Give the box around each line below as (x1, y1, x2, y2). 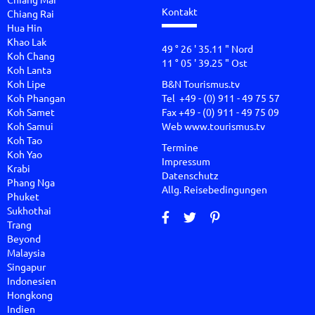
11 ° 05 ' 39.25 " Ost (161, 56, 247, 69)
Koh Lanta (7, 63, 51, 76)
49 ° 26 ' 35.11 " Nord (161, 41, 253, 55)
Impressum (161, 154, 210, 167)
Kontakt (161, 4, 198, 18)
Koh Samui (7, 119, 53, 132)
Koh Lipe (7, 77, 46, 90)
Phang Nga (7, 175, 55, 188)
